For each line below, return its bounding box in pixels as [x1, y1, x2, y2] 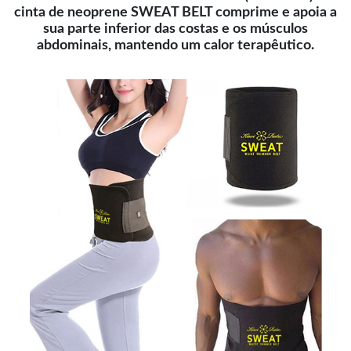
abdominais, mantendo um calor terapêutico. [37, 38, 314, 52]
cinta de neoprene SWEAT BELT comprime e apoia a [14, 5, 337, 20]
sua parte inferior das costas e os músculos [43, 21, 308, 36]
